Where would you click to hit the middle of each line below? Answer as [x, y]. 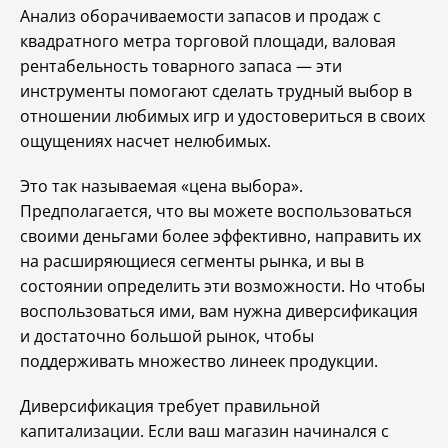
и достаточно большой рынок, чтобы [167, 336]
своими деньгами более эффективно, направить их [220, 236]
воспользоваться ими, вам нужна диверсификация [219, 311]
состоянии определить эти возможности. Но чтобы [222, 286]
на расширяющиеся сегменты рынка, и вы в [192, 261]
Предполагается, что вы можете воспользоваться [216, 211]
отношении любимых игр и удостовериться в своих [222, 116]
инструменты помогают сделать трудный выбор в [216, 91]
